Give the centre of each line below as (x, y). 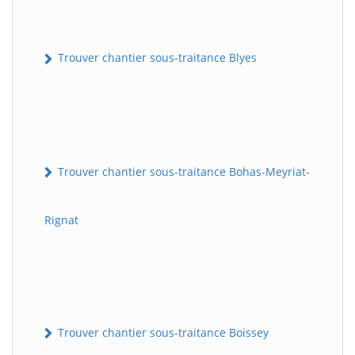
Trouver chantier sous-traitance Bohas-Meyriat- (182, 171)
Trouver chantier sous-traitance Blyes (156, 58)
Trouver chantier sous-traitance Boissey (162, 332)
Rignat (61, 219)
